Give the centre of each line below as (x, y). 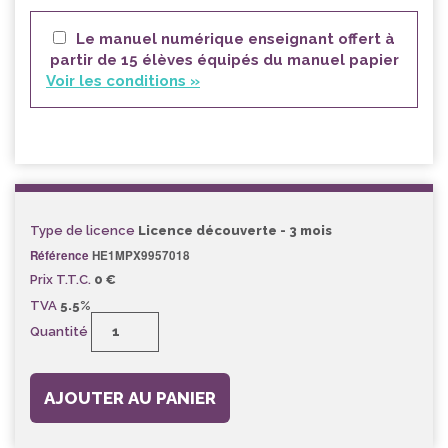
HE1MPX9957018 (139, 256)
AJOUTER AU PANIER (130, 398)
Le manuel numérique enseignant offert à (235, 39)
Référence (59, 256)
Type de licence (82, 231)
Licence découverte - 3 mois (233, 231)
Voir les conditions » (123, 81)
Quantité (59, 331)
